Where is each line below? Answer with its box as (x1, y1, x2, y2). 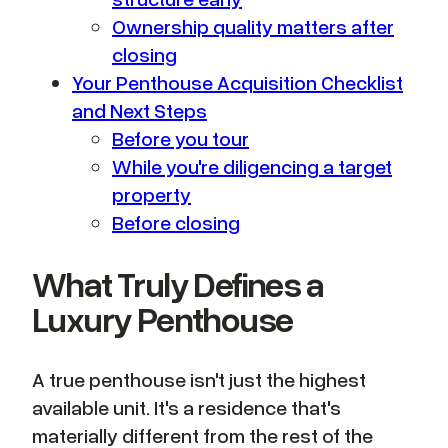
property (112, 182, 191, 207)
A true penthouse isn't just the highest (32, 366, 366, 391)
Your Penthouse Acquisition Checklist (72, 70, 403, 95)
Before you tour (112, 126, 249, 151)
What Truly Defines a (32, 261, 323, 305)
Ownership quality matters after (112, 14, 394, 39)
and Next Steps (72, 98, 207, 123)
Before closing (112, 210, 240, 235)
